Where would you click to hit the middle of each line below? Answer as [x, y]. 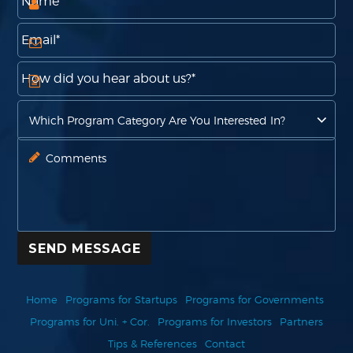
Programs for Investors [215, 322]
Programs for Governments [254, 300]
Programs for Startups [121, 300]
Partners [301, 322]
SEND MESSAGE [85, 248]
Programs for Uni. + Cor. [90, 322]
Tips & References [152, 344]
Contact [225, 344]
